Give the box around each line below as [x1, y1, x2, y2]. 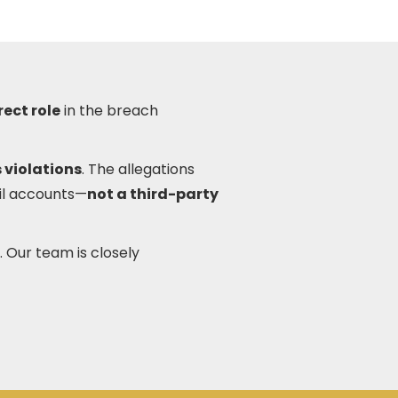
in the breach [60, 100, 158, 121]
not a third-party [87, 184, 219, 204]
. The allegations [82, 159, 195, 179]
